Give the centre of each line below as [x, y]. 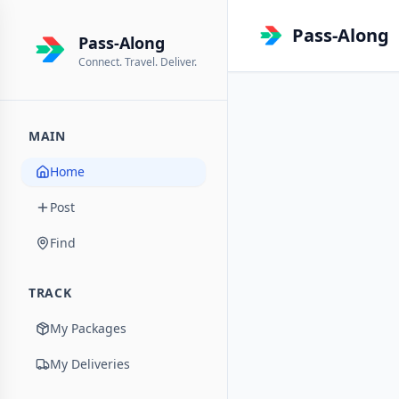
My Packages [88, 328]
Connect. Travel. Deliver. [138, 62]
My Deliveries [90, 364]
